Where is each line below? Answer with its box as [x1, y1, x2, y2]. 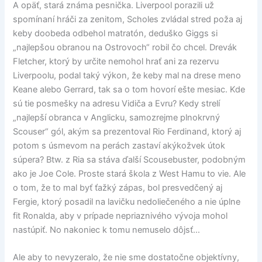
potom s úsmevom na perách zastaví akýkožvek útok [13, 140, 226, 151]
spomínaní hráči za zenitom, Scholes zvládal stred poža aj [13, 13, 243, 25]
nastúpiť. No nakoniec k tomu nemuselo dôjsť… [13, 224, 201, 235]
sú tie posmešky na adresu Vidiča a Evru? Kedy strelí [13, 98, 220, 109]
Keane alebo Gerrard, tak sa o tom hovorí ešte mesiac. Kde [13, 84, 246, 95]
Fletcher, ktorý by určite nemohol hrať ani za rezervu [13, 56, 219, 67]
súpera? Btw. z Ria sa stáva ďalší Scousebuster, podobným [13, 154, 246, 165]
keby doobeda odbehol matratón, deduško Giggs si [13, 27, 218, 39]
